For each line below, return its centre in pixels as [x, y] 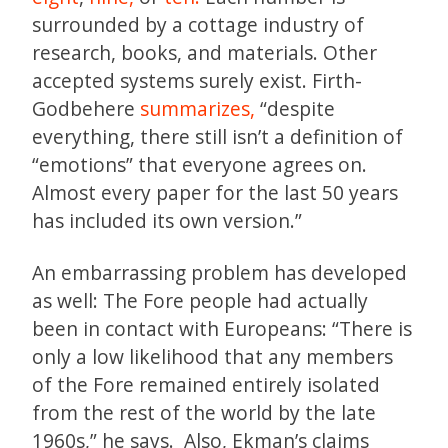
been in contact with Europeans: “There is [222, 328]
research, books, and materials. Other [204, 52]
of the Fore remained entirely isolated [206, 384]
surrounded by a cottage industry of [198, 24]
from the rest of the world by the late [204, 412]
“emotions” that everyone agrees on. [199, 164]
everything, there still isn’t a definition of [217, 136]
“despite [295, 108]
